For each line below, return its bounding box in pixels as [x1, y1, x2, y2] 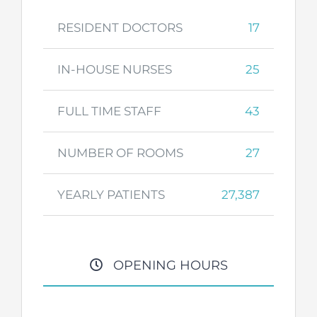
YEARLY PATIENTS [57, 188, 165, 202]
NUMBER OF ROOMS [57, 146, 183, 161]
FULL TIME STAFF [57, 104, 161, 119]
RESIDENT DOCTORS [57, 21, 183, 35]
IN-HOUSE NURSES [57, 62, 172, 77]
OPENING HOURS [102, 258, 228, 274]
